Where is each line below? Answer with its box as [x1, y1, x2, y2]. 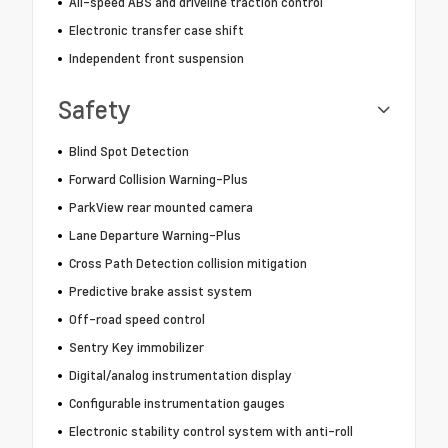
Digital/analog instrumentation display [68, 366, 292, 385]
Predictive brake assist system [68, 282, 252, 301]
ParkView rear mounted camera [68, 198, 253, 217]
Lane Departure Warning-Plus [68, 226, 241, 245]
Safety [58, 93, 131, 127]
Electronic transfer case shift [68, 21, 244, 40]
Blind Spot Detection [68, 142, 189, 161]
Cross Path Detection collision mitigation [68, 254, 307, 273]
